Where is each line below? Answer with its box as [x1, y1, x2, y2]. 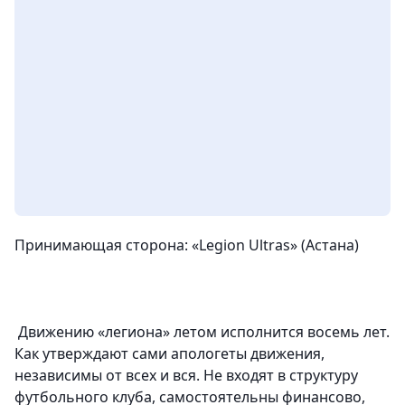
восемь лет [307, 322, 386, 343]
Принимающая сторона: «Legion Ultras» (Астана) [14, 235, 359, 256]
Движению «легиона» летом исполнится [14, 322, 307, 343]
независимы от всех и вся [14, 365, 196, 386]
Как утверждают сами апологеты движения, [14, 344, 325, 364]
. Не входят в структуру [196, 365, 358, 386]
